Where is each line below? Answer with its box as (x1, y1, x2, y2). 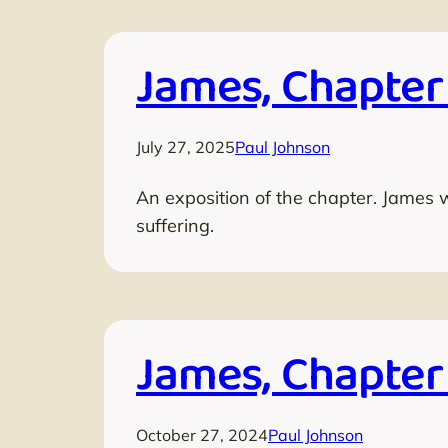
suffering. (136, 213, 214, 237)
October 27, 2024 (136, 424, 268, 445)
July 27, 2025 (136, 136, 235, 157)
